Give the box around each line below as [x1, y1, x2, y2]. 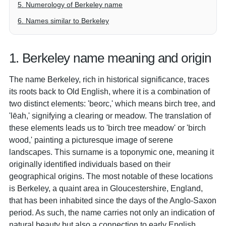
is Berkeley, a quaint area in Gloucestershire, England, [9, 184, 203, 193]
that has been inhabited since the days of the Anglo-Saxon [9, 196, 216, 205]
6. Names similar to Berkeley [18, 17, 109, 25]
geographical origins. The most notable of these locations [9, 172, 213, 181]
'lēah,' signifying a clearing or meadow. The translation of [9, 111, 211, 120]
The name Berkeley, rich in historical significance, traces [9, 75, 209, 84]
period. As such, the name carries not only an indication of [9, 208, 214, 217]
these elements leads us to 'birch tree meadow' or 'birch [9, 123, 206, 132]
